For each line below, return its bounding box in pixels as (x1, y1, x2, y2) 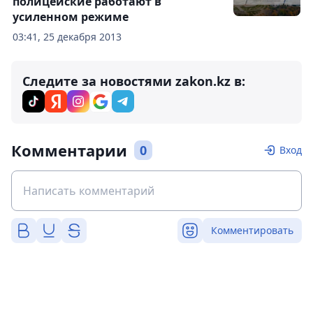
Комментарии (11, 140, 127, 161)
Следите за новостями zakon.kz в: (22, 73, 245, 90)
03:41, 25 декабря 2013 (13, 30, 122, 44)
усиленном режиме (13, 9, 129, 25)
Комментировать (211, 224, 293, 238)
